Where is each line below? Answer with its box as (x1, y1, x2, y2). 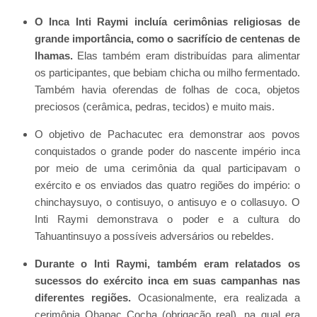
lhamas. (34, 49, 73, 62)
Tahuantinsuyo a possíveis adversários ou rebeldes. (34, 229, 274, 242)
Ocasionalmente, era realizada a (130, 291, 300, 304)
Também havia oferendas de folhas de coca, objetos (34, 83, 300, 96)
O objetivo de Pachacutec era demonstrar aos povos (34, 127, 300, 140)
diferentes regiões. (34, 291, 131, 304)
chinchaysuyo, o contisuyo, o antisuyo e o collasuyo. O (34, 195, 300, 208)
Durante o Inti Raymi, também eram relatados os (34, 257, 300, 270)
